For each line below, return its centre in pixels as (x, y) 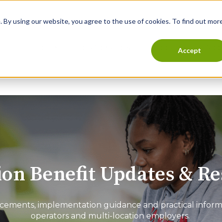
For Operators (103, 48)
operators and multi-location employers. (111, 216)
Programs (167, 48)
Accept (189, 50)
